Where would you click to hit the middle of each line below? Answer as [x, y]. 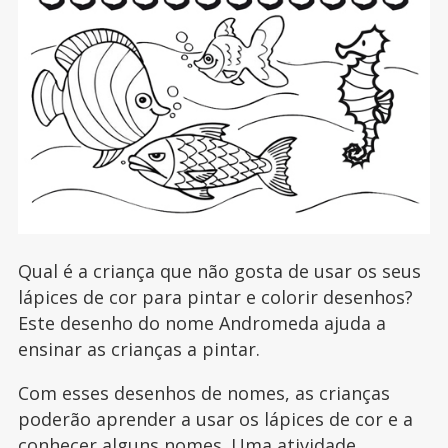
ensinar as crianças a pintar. [138, 349]
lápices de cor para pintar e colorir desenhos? [215, 297]
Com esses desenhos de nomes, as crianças [203, 393]
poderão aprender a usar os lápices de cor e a [215, 419]
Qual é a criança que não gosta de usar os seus [219, 271]
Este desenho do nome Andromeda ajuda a [201, 323]
